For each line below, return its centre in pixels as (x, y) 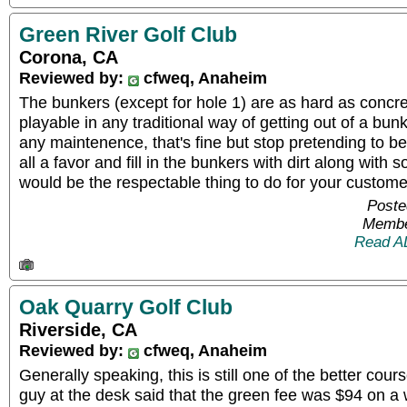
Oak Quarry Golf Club (126, 307)
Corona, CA (69, 57)
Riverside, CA (78, 330)
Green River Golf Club (128, 34)
